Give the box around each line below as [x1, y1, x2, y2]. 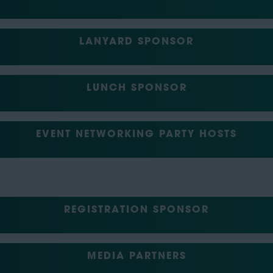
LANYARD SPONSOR [79, 37, 194, 48]
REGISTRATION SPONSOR [64, 205, 209, 216]
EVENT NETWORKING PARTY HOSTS [36, 130, 237, 140]
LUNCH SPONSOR [86, 83, 187, 94]
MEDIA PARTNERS [87, 252, 186, 262]
